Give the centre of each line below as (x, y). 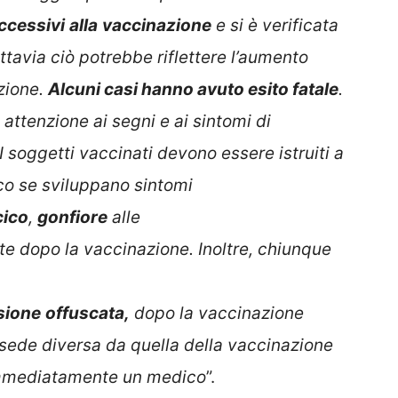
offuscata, (88, 314)
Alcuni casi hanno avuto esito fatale (193, 90)
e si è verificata (275, 26)
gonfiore (72, 218)
